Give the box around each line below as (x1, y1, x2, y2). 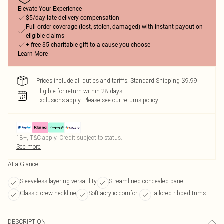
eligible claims (26, 32, 64, 39)
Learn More (18, 50, 48, 57)
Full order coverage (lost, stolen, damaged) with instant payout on (26, 23, 203, 30)
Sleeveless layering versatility (20, 177, 97, 185)
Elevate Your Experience (18, 5, 82, 12)
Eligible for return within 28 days (36, 87, 122, 95)
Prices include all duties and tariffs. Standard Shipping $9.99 (36, 77, 197, 84)
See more (16, 143, 41, 150)
